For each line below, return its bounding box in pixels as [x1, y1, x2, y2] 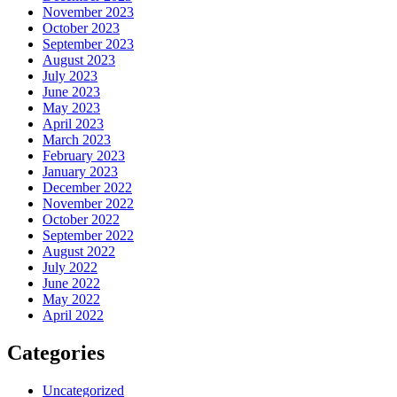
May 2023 [43, 99, 100, 115]
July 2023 [43, 67, 97, 83]
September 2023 [43, 35, 134, 51]
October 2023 [43, 19, 120, 35]
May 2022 [43, 291, 100, 307]
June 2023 [43, 83, 100, 99]
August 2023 [43, 51, 115, 67]
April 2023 [43, 115, 104, 131]
